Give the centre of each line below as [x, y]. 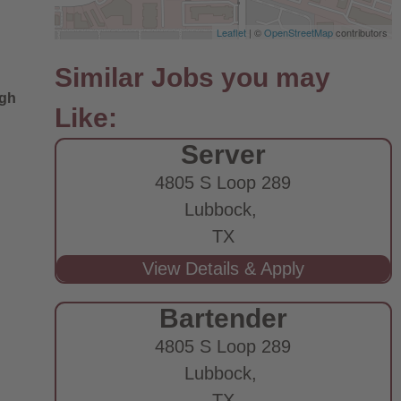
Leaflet [231, 32]
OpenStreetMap [299, 32]
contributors [360, 32]
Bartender [223, 318]
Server [223, 154]
